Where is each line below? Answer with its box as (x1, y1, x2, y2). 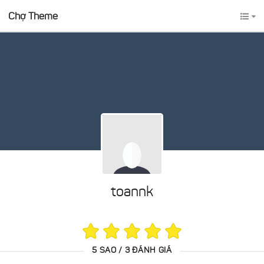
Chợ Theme (8, 12, 58, 22)
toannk (111, 186, 153, 200)
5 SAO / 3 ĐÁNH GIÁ (92, 247, 172, 255)
